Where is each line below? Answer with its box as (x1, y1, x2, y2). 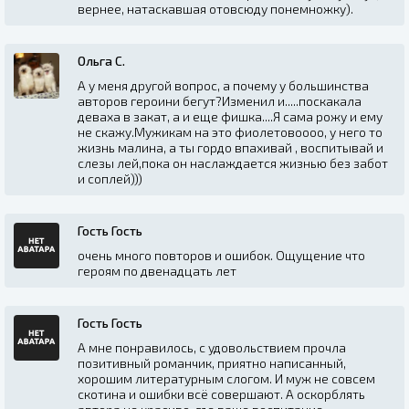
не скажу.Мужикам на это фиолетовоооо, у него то (78, 123, 383, 140)
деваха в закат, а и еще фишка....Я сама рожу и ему (78, 108, 383, 124)
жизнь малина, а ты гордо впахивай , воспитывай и (78, 139, 383, 155)
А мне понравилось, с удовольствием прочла (78, 339, 346, 355)
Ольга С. (78, 52, 125, 68)
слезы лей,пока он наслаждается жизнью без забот (78, 154, 388, 171)
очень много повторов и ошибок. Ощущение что (78, 246, 365, 263)
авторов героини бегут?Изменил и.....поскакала (78, 92, 362, 109)
